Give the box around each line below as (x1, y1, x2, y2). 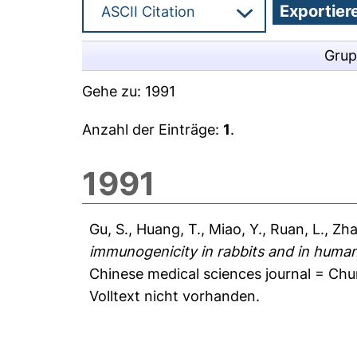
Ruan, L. (270, 221, 325, 237)
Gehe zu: (82, 83, 146, 100)
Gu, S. (89, 221, 129, 237)
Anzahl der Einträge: (82, 121, 224, 138)
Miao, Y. (209, 221, 263, 237)
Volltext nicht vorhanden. (89, 288, 261, 304)
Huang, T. (136, 221, 202, 237)
